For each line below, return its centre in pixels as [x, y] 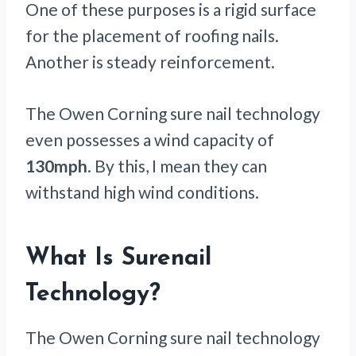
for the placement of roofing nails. [152, 36]
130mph [56, 166]
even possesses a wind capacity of [150, 140]
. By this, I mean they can [177, 166]
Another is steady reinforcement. [150, 62]
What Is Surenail [118, 259]
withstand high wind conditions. [144, 192]
